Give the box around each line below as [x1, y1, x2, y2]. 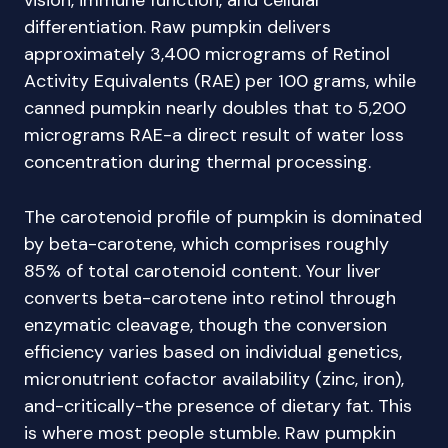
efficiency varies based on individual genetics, [24, 340, 402, 364]
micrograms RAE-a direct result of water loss [24, 123, 404, 147]
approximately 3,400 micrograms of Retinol [24, 42, 390, 66]
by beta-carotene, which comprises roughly [24, 232, 389, 256]
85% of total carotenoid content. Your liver [24, 259, 381, 283]
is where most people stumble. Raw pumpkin [24, 421, 396, 445]
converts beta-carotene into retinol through [24, 286, 396, 310]
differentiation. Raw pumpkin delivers [24, 15, 331, 39]
